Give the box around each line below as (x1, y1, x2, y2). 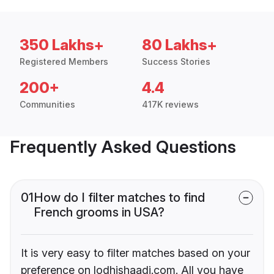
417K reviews (142, 98, 199, 109)
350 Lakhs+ (20, 35, 104, 54)
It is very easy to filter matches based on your (21, 246, 250, 259)
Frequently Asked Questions (10, 136, 236, 157)
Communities (20, 98, 75, 109)
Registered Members (20, 56, 108, 67)
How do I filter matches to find (34, 190, 205, 205)
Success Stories (142, 56, 210, 67)
